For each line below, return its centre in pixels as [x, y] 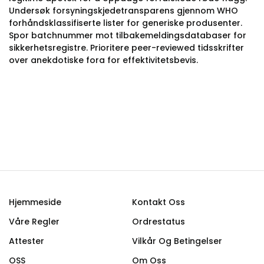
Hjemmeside [35, 202]
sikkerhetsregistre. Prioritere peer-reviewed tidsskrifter [126, 48]
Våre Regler [34, 222]
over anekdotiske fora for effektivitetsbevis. [103, 60]
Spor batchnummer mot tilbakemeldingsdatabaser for [128, 35]
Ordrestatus [159, 222]
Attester [27, 241]
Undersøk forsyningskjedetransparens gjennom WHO [123, 11]
